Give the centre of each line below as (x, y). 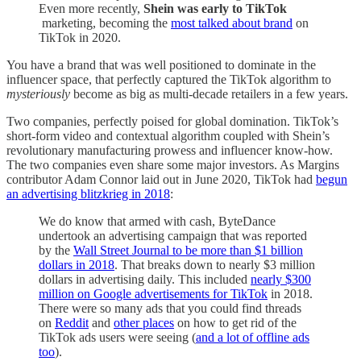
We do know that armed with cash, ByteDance (157, 221)
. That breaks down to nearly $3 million (215, 264)
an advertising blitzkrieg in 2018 (88, 193)
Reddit (72, 322)
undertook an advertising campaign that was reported (173, 235)
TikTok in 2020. (80, 37)
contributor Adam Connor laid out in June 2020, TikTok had (161, 179)
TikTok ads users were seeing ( (117, 337)
